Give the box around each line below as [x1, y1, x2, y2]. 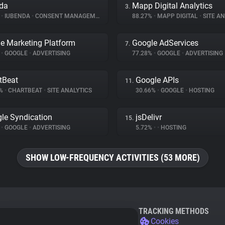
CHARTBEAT [7, 87, 44, 94]
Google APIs [136, 75, 179, 85]
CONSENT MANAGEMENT [34, 13, 95, 20]
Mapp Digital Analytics [132, 1, 212, 11]
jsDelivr [136, 113, 162, 122]
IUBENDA [3, 13, 32, 20]
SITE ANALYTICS [46, 87, 92, 94]
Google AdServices [132, 38, 198, 48]
